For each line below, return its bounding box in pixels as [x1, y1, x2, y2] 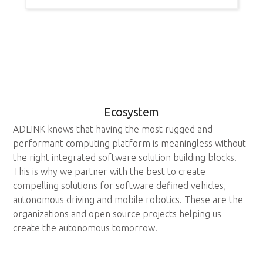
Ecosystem [104, 104, 159, 119]
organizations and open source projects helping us [13, 208, 222, 219]
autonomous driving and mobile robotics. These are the [13, 194, 244, 205]
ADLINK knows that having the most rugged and [13, 123, 213, 134]
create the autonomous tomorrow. [13, 222, 158, 233]
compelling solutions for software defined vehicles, [13, 180, 227, 191]
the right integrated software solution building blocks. [13, 151, 237, 163]
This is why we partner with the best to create [13, 166, 206, 177]
